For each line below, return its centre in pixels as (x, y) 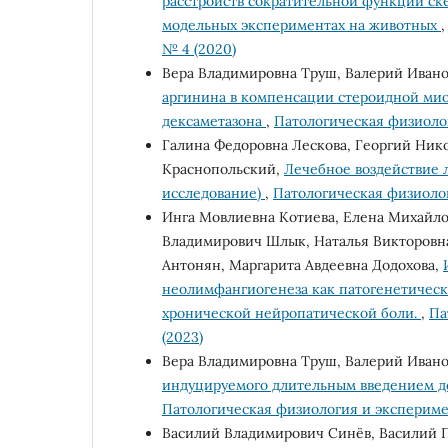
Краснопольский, (223, 168)
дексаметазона (214, 120)
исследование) (213, 192)
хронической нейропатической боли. (291, 312)
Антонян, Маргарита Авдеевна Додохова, (302, 264)
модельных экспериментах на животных (301, 24)
